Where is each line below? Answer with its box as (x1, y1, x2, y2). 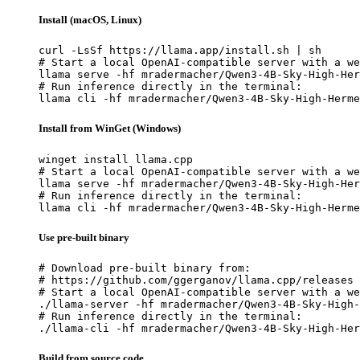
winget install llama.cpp (39, 153, 193, 166)
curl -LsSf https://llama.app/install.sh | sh (39, 44, 321, 57)
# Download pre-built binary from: (39, 261, 251, 274)
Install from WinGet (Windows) (39, 122, 181, 135)
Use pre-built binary (39, 231, 129, 243)
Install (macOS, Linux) (39, 14, 141, 27)
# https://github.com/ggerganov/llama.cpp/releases (39, 273, 354, 286)
